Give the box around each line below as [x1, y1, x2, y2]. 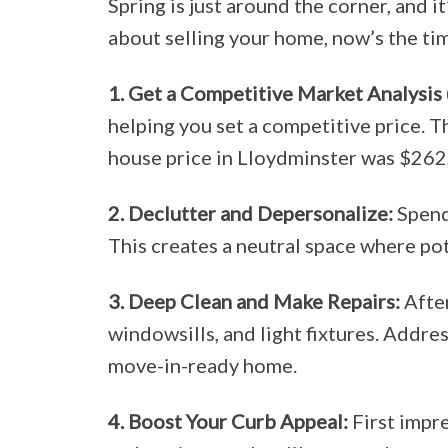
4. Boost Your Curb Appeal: [107, 409, 348, 434]
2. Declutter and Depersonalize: [107, 201, 393, 226]
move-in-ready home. [107, 353, 297, 378]
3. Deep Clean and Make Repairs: [107, 289, 400, 314]
